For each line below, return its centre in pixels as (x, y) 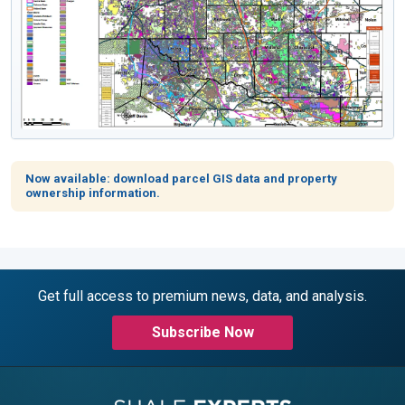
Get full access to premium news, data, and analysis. (202, 297)
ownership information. (93, 193)
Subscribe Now (202, 333)
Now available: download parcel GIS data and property (181, 179)
